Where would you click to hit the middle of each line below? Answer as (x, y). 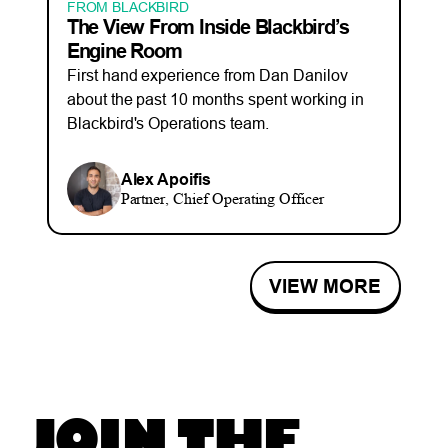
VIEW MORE (325, 285)
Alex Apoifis (166, 179)
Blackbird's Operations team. (167, 122)
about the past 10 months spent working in (215, 98)
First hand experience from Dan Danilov (207, 74)
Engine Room (124, 50)
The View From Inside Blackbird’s (207, 26)
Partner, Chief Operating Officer (222, 198)
